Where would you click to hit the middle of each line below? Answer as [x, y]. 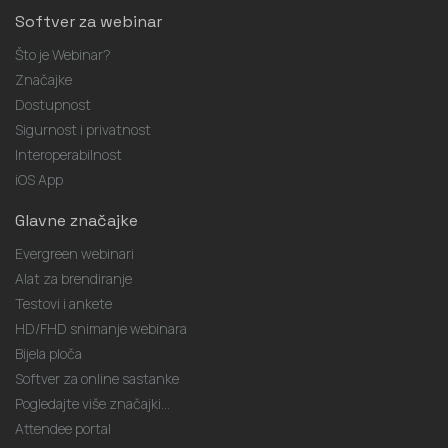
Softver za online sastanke [97, 378]
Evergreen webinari [74, 253]
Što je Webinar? [63, 54]
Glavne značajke [76, 220]
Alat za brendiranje [73, 278]
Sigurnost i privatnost [83, 129]
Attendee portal [63, 428]
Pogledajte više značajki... [92, 403]
